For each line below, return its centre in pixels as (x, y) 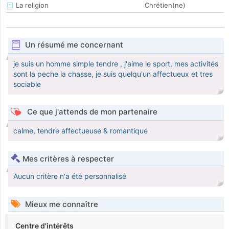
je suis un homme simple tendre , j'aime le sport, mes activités (116, 64)
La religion (31, 5)
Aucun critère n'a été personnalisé (70, 176)
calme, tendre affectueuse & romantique (81, 131)
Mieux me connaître (61, 204)
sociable (27, 84)
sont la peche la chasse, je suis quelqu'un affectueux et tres (113, 74)
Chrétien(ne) (165, 5)
